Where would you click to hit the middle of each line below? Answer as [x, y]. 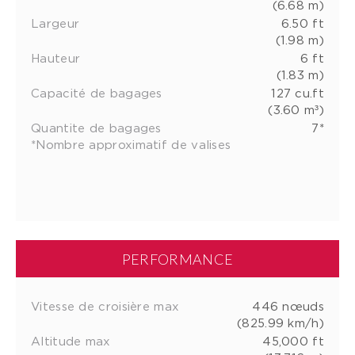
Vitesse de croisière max [105, 305]
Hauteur [56, 57]
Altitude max [71, 340]
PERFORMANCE [177, 259]
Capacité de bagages [97, 92]
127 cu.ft [298, 92]
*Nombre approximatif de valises [131, 144]
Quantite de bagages [96, 127]
